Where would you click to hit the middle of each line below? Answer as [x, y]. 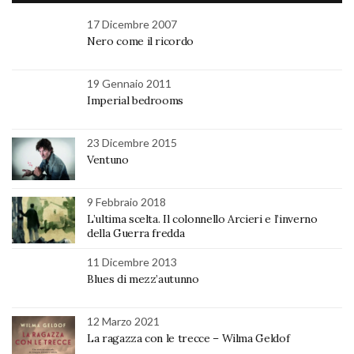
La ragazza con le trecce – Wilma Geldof [188, 339]
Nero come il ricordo [140, 41]
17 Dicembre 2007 [132, 24]
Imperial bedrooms [136, 101]
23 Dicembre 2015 [132, 143]
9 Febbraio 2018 [126, 202]
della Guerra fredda [136, 233]
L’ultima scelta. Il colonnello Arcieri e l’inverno [202, 219]
